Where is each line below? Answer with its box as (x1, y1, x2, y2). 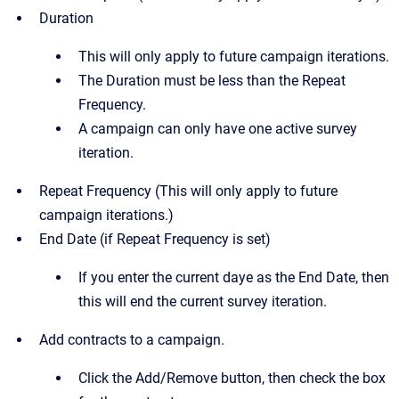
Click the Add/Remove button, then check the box (78, 370, 386, 387)
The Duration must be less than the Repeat (78, 72, 346, 89)
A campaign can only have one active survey (78, 120, 357, 137)
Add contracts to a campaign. (39, 331, 224, 348)
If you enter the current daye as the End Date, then (78, 269, 389, 286)
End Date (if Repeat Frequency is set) (39, 231, 271, 248)
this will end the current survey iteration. (78, 293, 327, 310)
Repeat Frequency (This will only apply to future (39, 183, 338, 199)
